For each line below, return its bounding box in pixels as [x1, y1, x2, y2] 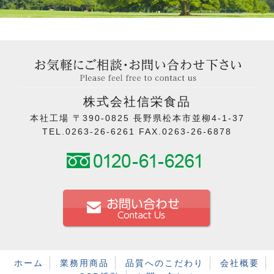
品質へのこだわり [125, 258, 204, 268]
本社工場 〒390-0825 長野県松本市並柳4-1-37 [29, 113, 245, 124]
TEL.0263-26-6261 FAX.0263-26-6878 [42, 127, 232, 137]
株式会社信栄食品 [83, 95, 191, 109]
